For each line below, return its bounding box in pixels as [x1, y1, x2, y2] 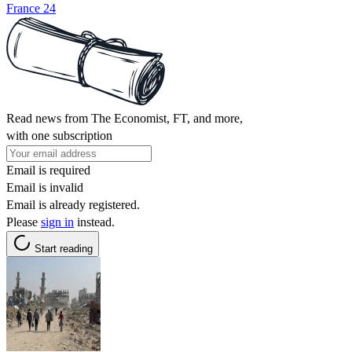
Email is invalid [6, 180, 83, 194]
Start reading [35, 242, 93, 255]
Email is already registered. [6, 197, 140, 211]
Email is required [6, 163, 90, 177]
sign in [41, 214, 74, 229]
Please [6, 214, 41, 229]
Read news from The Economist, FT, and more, [6, 111, 243, 125]
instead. [74, 214, 115, 229]
